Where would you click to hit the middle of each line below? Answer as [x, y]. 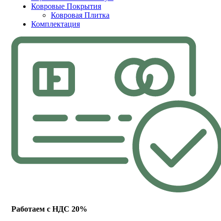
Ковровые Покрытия [66, 6]
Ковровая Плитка [80, 15]
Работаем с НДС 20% [49, 209]
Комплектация [55, 24]
